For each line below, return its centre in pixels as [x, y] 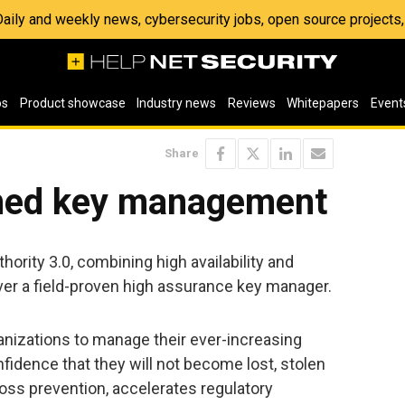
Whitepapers [323, 103]
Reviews [251, 103]
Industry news [177, 103]
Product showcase [72, 103]
